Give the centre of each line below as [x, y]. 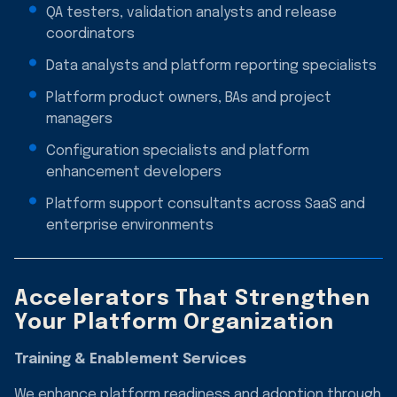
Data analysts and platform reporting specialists [211, 66]
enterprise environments [130, 225]
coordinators [90, 34]
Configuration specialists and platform [178, 151]
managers [79, 119]
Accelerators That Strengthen [192, 299]
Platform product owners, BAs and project [189, 97]
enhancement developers [134, 172]
